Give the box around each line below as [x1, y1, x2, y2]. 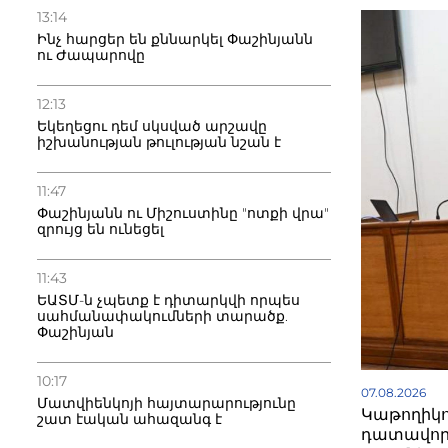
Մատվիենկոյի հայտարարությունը [37, 394, 296, 412]
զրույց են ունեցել [37, 220, 164, 238]
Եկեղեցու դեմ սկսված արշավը [37, 117, 267, 135]
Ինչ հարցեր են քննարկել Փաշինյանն [37, 30, 313, 48]
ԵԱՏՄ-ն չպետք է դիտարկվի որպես [37, 291, 300, 309]
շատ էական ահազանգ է [37, 410, 222, 428]
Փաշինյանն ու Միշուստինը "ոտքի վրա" [37, 204, 329, 222]
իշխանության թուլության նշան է [37, 133, 281, 151]
